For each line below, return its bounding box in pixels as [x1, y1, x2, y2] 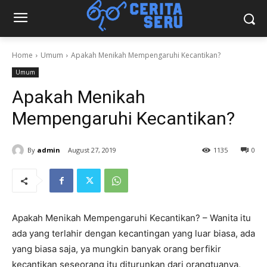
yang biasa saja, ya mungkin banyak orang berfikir [12, 243, 221, 255]
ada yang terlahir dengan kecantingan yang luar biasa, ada [12, 228, 255, 240]
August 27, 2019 [68, 145, 116, 155]
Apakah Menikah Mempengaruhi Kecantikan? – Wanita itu [12, 212, 251, 224]
